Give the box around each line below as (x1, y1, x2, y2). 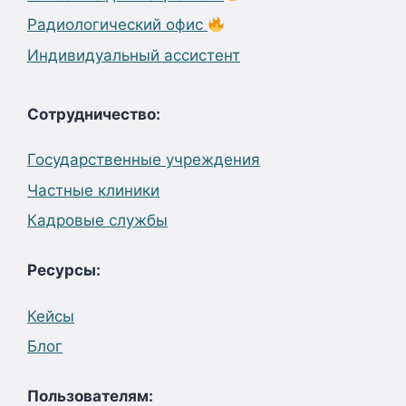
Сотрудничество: (27, 104, 160, 123)
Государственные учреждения (27, 150, 260, 169)
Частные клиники (27, 180, 159, 199)
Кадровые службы (27, 211, 168, 229)
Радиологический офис (27, 15, 208, 34)
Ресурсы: (27, 261, 101, 279)
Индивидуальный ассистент (27, 45, 240, 64)
